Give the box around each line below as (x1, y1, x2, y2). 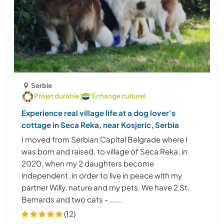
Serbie (31, 80, 52, 89)
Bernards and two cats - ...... (21, 194, 122, 204)
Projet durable (34, 91, 79, 100)
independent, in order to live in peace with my (21, 170, 182, 180)
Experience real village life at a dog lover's (21, 107, 175, 117)
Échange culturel (92, 91, 145, 100)
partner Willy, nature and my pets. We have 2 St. (21, 182, 189, 192)
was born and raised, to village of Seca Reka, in (21, 146, 187, 156)
